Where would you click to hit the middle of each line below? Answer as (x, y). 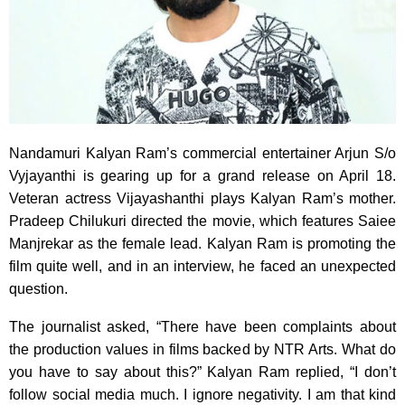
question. (38, 289)
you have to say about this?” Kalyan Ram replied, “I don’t (202, 372)
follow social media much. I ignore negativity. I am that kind (202, 395)
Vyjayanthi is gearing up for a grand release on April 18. (202, 176)
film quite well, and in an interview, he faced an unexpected (202, 267)
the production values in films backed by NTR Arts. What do (202, 350)
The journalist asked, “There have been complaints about (202, 327)
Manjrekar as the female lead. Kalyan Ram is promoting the (202, 244)
